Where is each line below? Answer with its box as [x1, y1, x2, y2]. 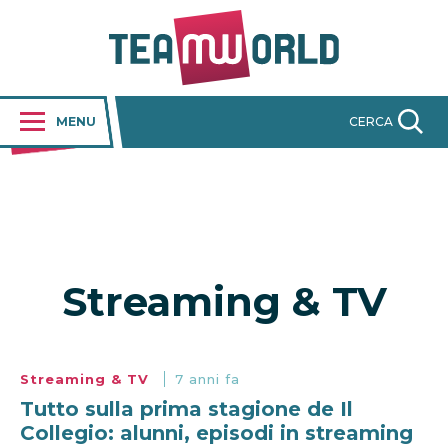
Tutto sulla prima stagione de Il [20, 397, 353, 422]
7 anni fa [175, 371, 240, 388]
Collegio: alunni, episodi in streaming [20, 421, 413, 446]
